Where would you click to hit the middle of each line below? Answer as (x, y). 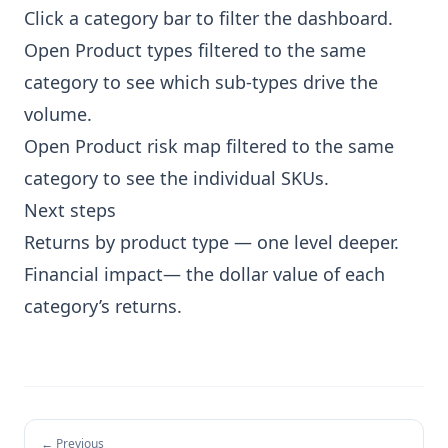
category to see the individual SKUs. (176, 178)
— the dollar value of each (274, 274)
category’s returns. (103, 306)
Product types (134, 50)
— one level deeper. (314, 242)
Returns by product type (126, 242)
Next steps (70, 210)
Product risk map (148, 146)
